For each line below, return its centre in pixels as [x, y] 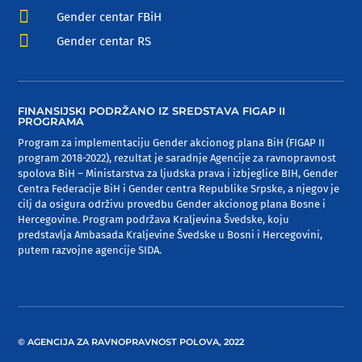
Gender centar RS [103, 41]
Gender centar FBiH [109, 17]
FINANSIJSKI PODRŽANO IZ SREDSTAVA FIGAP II [152, 110]
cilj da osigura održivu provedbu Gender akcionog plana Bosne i [172, 204]
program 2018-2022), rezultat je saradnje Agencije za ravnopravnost [177, 158]
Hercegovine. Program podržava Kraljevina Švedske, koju [154, 219]
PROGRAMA [51, 121]
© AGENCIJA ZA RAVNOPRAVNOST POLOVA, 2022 [131, 341]
